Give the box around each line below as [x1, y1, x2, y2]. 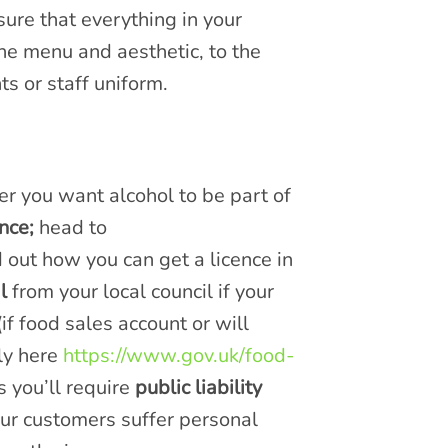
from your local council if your [6, 277, 274, 305]
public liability [134, 373, 262, 401]
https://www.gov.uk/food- [62, 341, 294, 369]
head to [33, 213, 107, 241]
